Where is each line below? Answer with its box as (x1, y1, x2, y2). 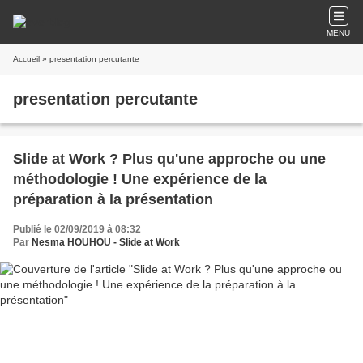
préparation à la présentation (13, 191, 213, 207)
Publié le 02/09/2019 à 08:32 (13, 224, 141, 235)
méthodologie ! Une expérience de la (13, 171, 267, 187)
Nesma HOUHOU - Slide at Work (32, 237, 180, 248)
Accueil (13, 54, 40, 63)
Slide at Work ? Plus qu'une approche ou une (13, 151, 326, 167)
